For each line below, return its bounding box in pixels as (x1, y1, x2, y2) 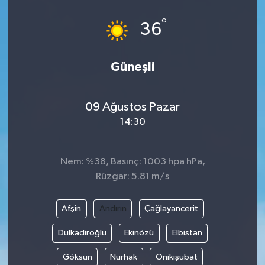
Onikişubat (155, 253, 198, 262)
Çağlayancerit (144, 204, 199, 214)
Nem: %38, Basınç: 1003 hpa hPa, (60, 157, 205, 167)
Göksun (62, 253, 92, 262)
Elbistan (172, 228, 202, 238)
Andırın (99, 204, 127, 214)
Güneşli (111, 61, 154, 74)
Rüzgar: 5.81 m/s (96, 172, 169, 182)
